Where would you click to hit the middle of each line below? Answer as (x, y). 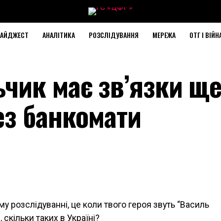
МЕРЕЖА (164, 35)
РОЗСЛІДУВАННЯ (114, 35)
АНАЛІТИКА (59, 35)
